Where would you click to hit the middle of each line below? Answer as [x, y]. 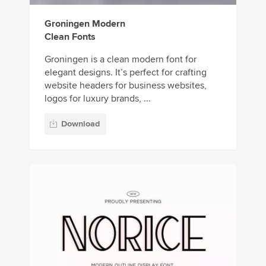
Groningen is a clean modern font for [121, 59]
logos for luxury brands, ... [98, 98]
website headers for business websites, [126, 85]
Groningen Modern [85, 23]
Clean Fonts [70, 37]
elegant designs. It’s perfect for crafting [126, 72]
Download [80, 124]
